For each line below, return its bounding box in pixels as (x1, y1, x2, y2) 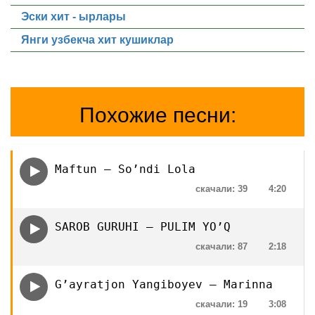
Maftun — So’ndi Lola (55, 162, 195, 176)
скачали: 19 (195, 299, 247, 309)
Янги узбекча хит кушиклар (21, 34, 174, 46)
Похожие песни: (79, 103, 236, 127)
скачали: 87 (195, 241, 247, 252)
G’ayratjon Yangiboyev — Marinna (55, 278, 273, 291)
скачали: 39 (195, 184, 247, 194)
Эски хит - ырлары (21, 11, 126, 22)
